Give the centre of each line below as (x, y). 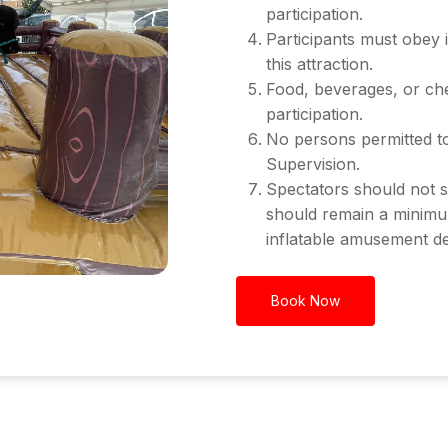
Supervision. (312, 164)
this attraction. (319, 64)
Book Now (305, 301)
